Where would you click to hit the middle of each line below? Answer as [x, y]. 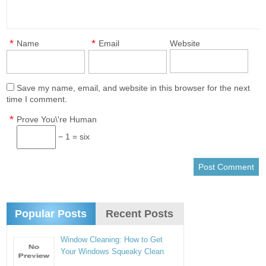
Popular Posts [51, 214]
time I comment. [37, 99]
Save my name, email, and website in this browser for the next [134, 88]
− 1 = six [73, 137]
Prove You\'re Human [57, 119]
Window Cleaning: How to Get [112, 240]
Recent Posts [140, 214]
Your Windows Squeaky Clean [113, 251]
